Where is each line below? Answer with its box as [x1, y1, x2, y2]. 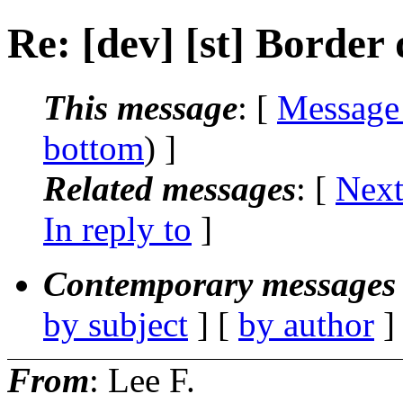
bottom [43, 128, 144, 167]
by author [238, 304, 374, 344]
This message [43, 87, 237, 127]
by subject [43, 304, 188, 344]
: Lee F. [89, 360, 195, 399]
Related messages [43, 168, 296, 208]
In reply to [43, 209, 192, 248]
